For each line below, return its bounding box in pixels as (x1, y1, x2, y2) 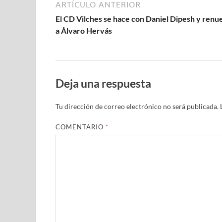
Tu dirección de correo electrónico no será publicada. (55, 102, 219, 111)
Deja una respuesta (55, 76, 151, 91)
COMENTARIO (55, 122, 106, 131)
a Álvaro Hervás (55, 26, 112, 36)
